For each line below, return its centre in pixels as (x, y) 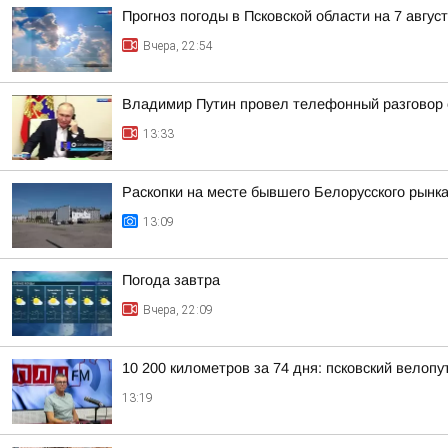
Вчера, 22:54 (178, 46)
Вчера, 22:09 (178, 310)
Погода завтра (171, 280)
